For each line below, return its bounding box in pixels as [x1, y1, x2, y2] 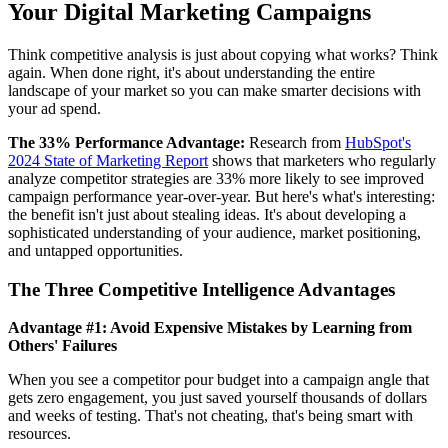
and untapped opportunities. [8, 241, 183, 259]
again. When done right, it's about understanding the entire [8, 63, 375, 81]
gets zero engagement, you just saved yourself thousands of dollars [8, 389, 427, 407]
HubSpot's [345, 133, 411, 151]
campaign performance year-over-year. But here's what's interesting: [8, 187, 435, 205]
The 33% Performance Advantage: [8, 133, 245, 151]
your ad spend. [8, 99, 101, 117]
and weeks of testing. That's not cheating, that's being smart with [8, 407, 413, 425]
